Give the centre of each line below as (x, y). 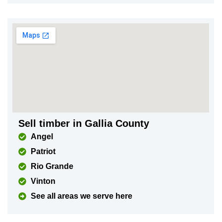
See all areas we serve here (81, 196)
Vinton (43, 181)
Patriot (43, 151)
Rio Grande (52, 166)
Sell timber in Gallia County (83, 123)
